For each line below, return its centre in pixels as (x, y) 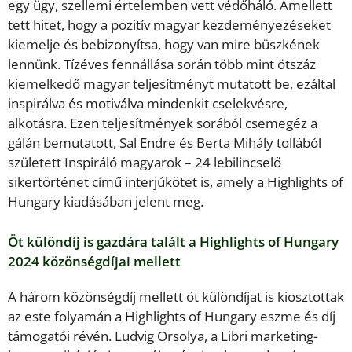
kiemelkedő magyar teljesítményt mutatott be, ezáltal (172, 84)
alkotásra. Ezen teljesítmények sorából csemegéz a (163, 123)
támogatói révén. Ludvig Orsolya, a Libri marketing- (163, 335)
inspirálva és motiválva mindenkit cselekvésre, (148, 104)
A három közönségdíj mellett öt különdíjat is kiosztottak (176, 296)
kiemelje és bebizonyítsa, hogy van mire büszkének (164, 45)
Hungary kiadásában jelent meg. (106, 202)
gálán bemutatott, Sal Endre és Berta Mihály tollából (165, 143)
